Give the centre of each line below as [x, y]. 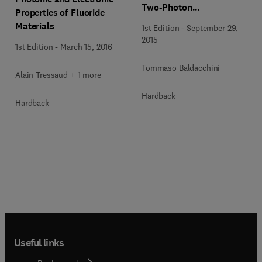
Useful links [39, 242]
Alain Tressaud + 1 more [58, 75]
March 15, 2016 [87, 47]
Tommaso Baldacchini [181, 68]
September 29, [213, 28]
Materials [35, 26]
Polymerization [173, 20]
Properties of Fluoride [60, 13]
